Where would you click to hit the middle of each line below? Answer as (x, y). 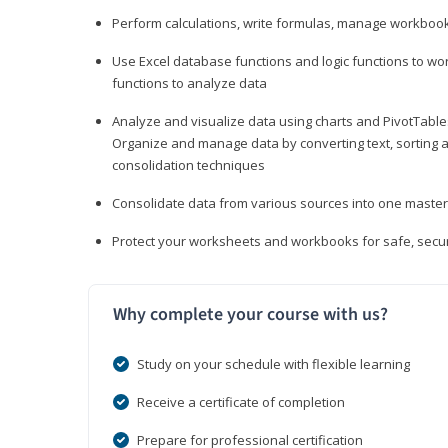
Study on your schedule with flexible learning (273, 364)
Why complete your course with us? (250, 315)
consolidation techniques (188, 165)
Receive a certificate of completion (241, 402)
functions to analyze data (189, 83)
